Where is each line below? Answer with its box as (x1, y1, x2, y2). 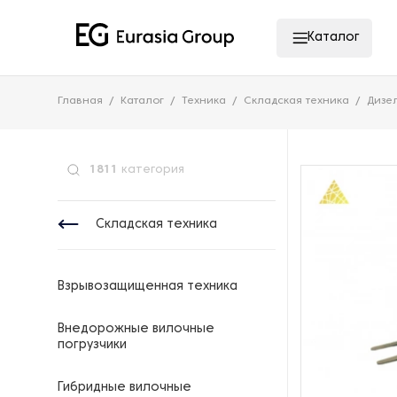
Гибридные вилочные (58, 382, 191, 393)
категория (118, 165, 184, 175)
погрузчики (58, 339, 127, 351)
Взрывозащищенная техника (58, 281, 237, 292)
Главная (58, 96, 103, 106)
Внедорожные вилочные (58, 323, 214, 335)
